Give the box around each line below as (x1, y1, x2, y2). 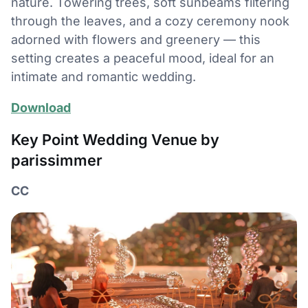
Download (11, 100, 71, 115)
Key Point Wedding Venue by (11, 131, 219, 149)
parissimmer (11, 151, 102, 170)
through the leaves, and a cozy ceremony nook (11, 14, 289, 29)
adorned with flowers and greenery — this (11, 32, 261, 47)
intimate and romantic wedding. (11, 69, 196, 85)
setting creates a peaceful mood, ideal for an (11, 51, 274, 66)
